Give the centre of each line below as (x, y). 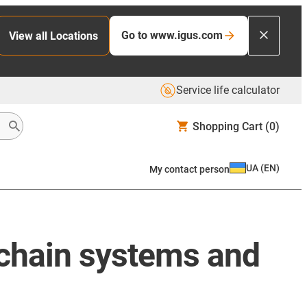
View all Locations (53, 36)
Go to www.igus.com (172, 35)
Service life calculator (228, 90)
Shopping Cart (228, 126)
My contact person (189, 169)
